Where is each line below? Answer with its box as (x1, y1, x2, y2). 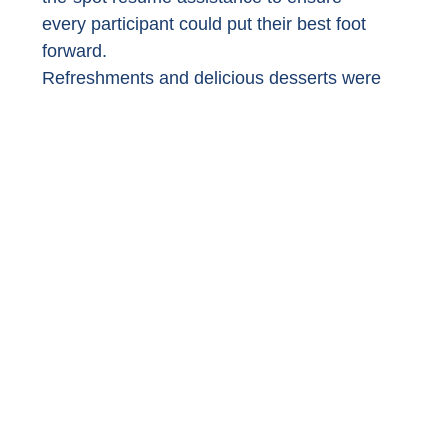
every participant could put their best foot (42, 13, 371, 34)
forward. (42, 40, 112, 61)
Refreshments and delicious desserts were (42, 67, 386, 88)
